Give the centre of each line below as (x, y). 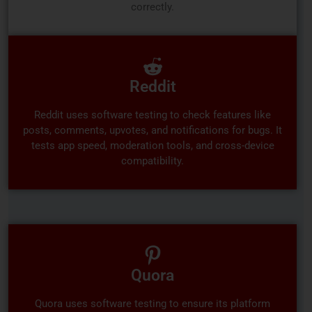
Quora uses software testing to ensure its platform (153, 304)
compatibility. (153, 161)
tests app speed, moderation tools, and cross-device (153, 146)
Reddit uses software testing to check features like (153, 115)
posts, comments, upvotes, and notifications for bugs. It (153, 131)
